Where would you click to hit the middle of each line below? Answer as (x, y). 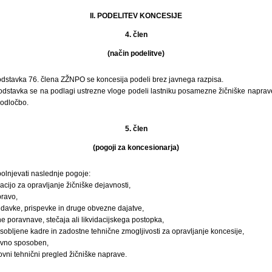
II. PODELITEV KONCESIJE (136, 15)
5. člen (136, 128)
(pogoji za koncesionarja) (136, 147)
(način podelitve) (136, 53)
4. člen (136, 34)
